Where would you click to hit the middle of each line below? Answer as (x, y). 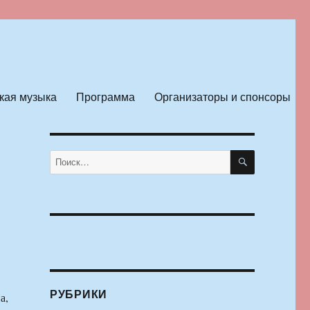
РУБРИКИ (79, 294)
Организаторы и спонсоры (222, 96)
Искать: (64, 157)
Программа (105, 96)
